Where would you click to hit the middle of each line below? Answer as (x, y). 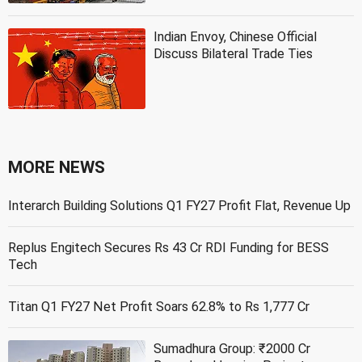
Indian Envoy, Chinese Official (235, 36)
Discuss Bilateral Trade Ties (233, 53)
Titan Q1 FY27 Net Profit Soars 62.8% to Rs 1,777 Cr (159, 306)
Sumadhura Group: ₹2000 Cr (232, 348)
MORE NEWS (57, 167)
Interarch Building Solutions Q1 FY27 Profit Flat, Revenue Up (179, 205)
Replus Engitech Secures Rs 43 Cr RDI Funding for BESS (168, 247)
